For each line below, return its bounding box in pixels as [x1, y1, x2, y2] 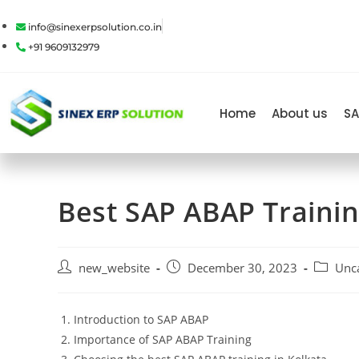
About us [272, 104, 329, 122]
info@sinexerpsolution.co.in [28, 21, 162, 33]
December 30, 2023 [188, 260, 297, 276]
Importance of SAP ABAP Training [74, 332, 252, 347]
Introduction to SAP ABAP [74, 312, 208, 327]
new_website [79, 260, 150, 276]
